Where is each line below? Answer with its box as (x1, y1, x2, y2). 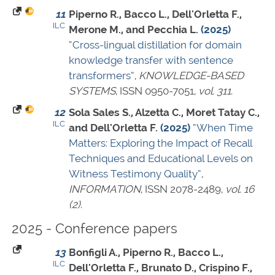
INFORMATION (69, 183, 141, 196)
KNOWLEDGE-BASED (139, 69, 244, 82)
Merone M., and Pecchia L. (69, 23, 198, 36)
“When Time (193, 122, 253, 134)
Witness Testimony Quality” (69, 168, 201, 180)
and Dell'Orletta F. (69, 122, 158, 134)
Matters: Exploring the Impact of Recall (69, 137, 252, 150)
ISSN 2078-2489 (145, 183, 221, 196)
